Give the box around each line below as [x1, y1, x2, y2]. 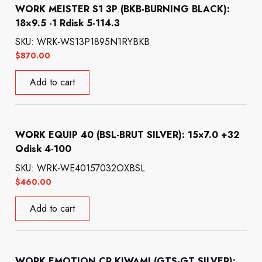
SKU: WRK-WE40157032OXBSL [15, 161, 146, 175]
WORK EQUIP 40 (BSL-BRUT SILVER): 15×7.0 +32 [15, 128, 240, 142]
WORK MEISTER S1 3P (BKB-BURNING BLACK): [15, 2, 230, 16]
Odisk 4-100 [15, 142, 72, 156]
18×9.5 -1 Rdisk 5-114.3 [15, 16, 120, 30]
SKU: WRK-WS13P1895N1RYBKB [15, 35, 150, 49]
